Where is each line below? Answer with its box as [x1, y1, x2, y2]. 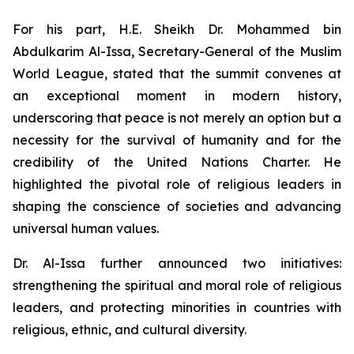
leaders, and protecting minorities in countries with [13, 299, 341, 315]
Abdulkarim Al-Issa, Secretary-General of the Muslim [13, 43, 341, 59]
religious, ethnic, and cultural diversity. [13, 322, 247, 337]
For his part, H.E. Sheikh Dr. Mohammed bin [13, 21, 341, 37]
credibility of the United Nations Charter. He [13, 154, 341, 170]
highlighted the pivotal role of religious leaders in [13, 176, 341, 192]
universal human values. [13, 220, 159, 236]
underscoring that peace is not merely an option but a [13, 110, 341, 126]
